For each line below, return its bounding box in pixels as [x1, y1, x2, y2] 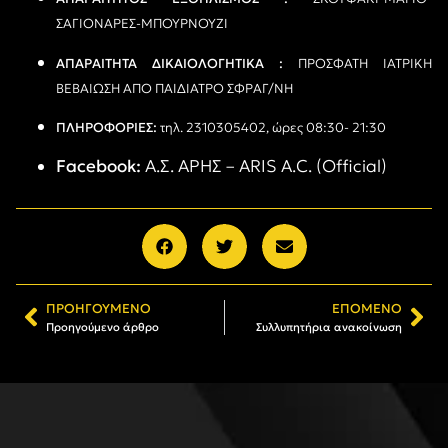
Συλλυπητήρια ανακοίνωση [256, 319, 402, 334]
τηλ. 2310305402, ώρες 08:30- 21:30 [157, 119, 386, 137]
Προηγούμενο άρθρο [46, 319, 159, 334]
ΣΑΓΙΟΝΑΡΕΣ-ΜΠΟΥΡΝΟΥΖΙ [56, 15, 228, 33]
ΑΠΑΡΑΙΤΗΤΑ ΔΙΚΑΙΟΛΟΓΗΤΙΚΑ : [56, 54, 283, 72]
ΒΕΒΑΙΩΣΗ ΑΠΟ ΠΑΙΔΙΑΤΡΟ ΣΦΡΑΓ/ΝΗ [56, 79, 293, 97]
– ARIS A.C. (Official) [222, 154, 387, 177]
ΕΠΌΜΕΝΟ [332, 300, 402, 317]
